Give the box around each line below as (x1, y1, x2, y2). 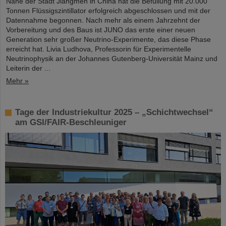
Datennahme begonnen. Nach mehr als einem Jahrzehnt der (6, 16, 200, 24)
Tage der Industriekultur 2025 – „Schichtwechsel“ (15, 107, 213, 117)
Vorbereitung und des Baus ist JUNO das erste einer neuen (6, 25, 195, 34)
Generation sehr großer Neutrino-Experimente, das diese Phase (6, 35, 211, 43)
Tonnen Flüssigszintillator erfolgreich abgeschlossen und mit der (6, 6, 210, 15)
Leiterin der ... (6, 64, 50, 72)
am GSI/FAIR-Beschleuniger (15, 117, 127, 127)
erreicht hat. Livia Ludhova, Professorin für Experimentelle (6, 44, 191, 53)
